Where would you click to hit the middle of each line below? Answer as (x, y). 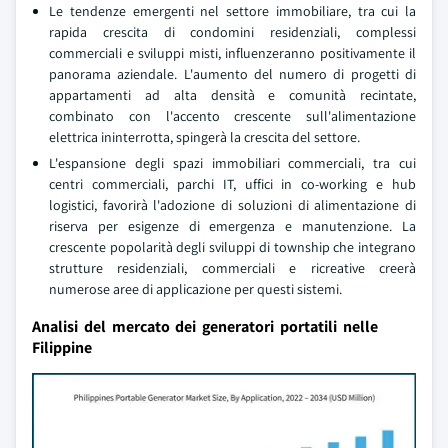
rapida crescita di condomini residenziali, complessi (232, 32)
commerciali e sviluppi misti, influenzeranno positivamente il (232, 53)
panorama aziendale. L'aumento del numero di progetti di (232, 74)
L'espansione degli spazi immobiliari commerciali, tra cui (232, 163)
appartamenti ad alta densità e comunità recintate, (232, 95)
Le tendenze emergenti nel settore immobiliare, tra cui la (232, 11)
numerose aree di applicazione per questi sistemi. (195, 289)
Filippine (62, 347)
